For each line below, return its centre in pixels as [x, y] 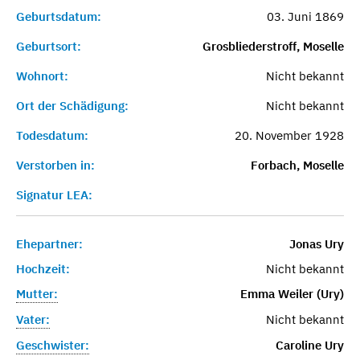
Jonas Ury [316, 243]
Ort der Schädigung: [72, 105]
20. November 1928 [289, 135]
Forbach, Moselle [297, 165]
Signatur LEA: [54, 194]
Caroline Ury [309, 345]
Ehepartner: [49, 243]
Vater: [33, 319]
